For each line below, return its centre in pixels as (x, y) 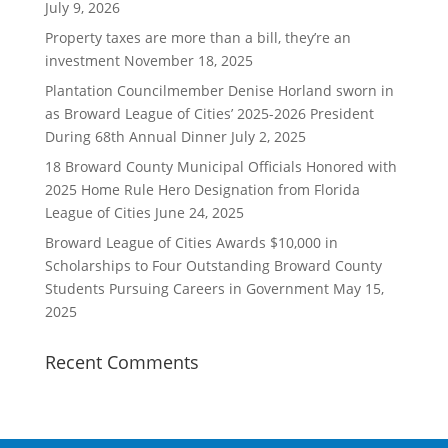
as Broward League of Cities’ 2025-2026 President (209, 113)
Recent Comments (121, 362)
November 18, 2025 (188, 60)
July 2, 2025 (268, 136)
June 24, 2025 (199, 212)
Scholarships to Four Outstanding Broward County (213, 265)
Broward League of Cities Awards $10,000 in (191, 242)
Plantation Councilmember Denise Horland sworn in (219, 90)
